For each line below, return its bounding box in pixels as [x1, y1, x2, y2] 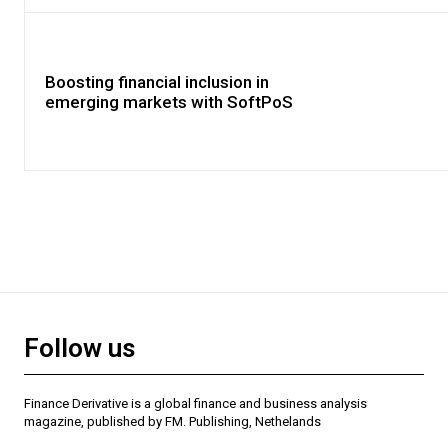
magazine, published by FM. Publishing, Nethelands [24, 414, 321, 430]
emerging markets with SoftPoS [45, 91, 293, 112]
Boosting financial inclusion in [45, 71, 269, 92]
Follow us [24, 333, 135, 364]
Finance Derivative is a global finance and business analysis [24, 396, 367, 412]
